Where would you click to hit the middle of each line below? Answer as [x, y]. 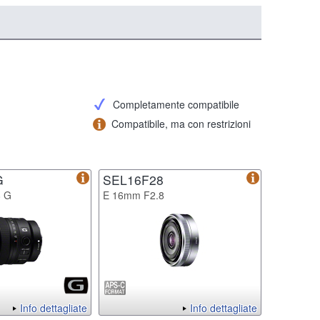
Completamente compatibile [176, 104]
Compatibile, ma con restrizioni [181, 123]
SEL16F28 [133, 179]
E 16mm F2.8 [134, 195]
